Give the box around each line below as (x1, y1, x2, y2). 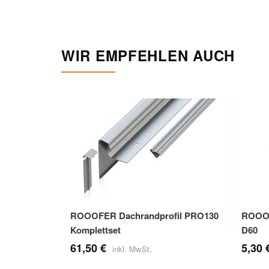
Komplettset (70, 223, 121, 237)
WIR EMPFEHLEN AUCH (61, 45, 235, 65)
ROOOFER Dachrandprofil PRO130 (70, 209, 219, 222)
